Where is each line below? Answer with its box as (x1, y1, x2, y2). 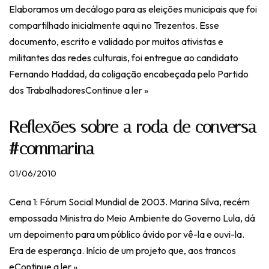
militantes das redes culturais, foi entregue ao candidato (9, 52, 238, 64)
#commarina (9, 139, 94, 159)
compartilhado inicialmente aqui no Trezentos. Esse (9, 19, 219, 31)
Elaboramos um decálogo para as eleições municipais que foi (9, 3, 257, 15)
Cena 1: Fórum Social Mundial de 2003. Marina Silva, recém (9, 196, 250, 208)
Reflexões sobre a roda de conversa (9, 117, 256, 137)
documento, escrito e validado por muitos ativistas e (9, 35, 223, 47)
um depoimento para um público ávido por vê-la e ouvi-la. (9, 228, 244, 240)
